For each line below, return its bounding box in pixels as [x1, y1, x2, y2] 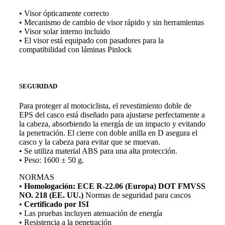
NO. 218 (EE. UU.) [19, 190, 83, 199]
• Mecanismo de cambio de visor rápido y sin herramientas [19, 18, 204, 27]
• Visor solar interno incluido [19, 27, 110, 36]
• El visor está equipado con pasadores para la [19, 36, 164, 45]
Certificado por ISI [22, 199, 89, 208]
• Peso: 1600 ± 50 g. [19, 155, 84, 164]
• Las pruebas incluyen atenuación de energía [19, 208, 162, 217]
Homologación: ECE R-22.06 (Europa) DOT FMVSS [24, 181, 205, 190]
